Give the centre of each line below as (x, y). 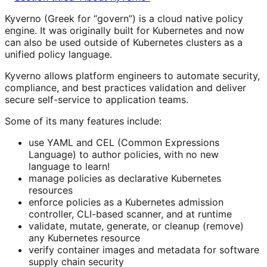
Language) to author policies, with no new (124, 155)
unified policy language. (58, 55)
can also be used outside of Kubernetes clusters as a (124, 43)
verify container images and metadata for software (144, 250)
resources (51, 190)
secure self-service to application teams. (97, 100)
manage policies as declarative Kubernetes (125, 178)
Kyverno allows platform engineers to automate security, (132, 76)
